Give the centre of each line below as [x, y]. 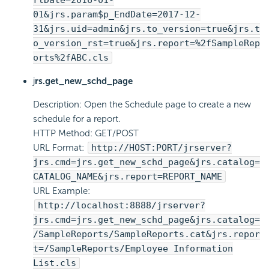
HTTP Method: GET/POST [86, 134]
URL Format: [60, 148]
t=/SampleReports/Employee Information [133, 249]
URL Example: [62, 191]
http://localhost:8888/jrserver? [122, 206]
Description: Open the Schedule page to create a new [142, 105]
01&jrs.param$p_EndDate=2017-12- [117, 15]
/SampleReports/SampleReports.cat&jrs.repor [147, 234]
